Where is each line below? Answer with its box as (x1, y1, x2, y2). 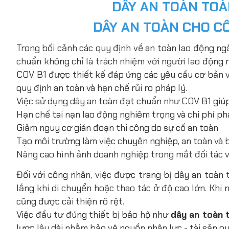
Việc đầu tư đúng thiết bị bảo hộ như (16, 208, 171, 221)
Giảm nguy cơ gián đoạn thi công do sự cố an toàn (16, 121, 218, 134)
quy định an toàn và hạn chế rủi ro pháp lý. (16, 81, 187, 94)
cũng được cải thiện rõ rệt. (16, 195, 124, 208)
